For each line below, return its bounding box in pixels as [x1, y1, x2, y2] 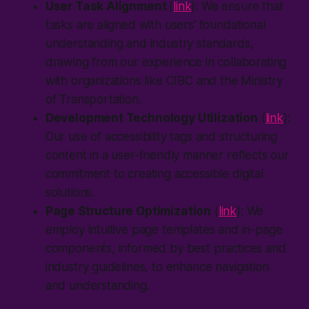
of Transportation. [45, 92, 141, 106]
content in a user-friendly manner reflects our [45, 148, 289, 162]
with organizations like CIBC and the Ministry [45, 73, 283, 88]
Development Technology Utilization [45, 110, 258, 125]
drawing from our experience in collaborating [45, 54, 287, 69]
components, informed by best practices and [45, 241, 286, 255]
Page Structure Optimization [45, 203, 212, 218]
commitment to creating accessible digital [45, 166, 263, 181]
